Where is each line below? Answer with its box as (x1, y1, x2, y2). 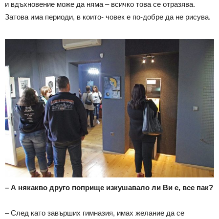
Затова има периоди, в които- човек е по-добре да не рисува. (5, 12, 211, 21)
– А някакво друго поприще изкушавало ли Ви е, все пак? (5, 183, 213, 192)
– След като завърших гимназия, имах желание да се (5, 208, 184, 217)
